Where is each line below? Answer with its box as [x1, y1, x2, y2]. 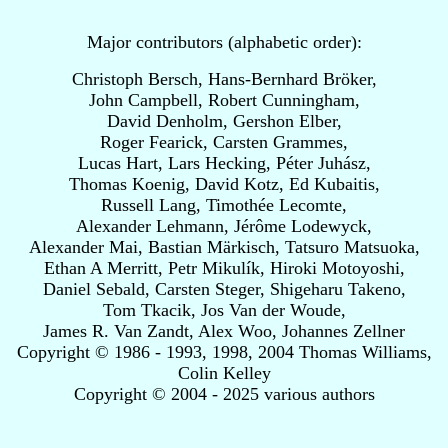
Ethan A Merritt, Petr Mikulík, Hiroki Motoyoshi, [43, 258, 405, 278]
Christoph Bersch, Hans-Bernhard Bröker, [71, 69, 377, 89]
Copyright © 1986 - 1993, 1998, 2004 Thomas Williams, [16, 342, 432, 362]
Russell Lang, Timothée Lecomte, [101, 195, 347, 215]
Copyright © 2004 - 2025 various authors [73, 384, 375, 404]
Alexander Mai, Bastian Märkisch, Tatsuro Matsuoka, [28, 237, 420, 257]
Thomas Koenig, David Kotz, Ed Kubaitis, [68, 174, 380, 194]
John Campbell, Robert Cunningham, [88, 90, 360, 110]
